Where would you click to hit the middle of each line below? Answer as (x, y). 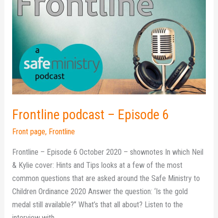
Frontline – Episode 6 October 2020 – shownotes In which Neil (108, 152)
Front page (29, 132)
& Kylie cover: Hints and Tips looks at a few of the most (98, 165)
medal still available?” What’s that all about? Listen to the (98, 204)
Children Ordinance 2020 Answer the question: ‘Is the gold (100, 191)
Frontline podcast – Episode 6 (91, 115)
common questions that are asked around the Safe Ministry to (106, 178)
